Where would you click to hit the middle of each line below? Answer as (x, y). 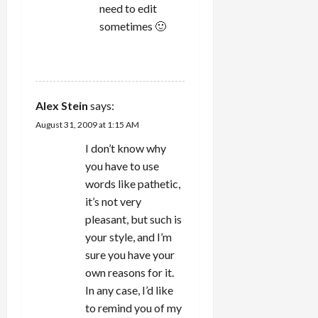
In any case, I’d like (129, 290)
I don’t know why (126, 148)
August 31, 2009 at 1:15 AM (87, 125)
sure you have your (130, 255)
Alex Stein (62, 106)
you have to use (122, 166)
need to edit (128, 9)
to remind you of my (133, 308)
